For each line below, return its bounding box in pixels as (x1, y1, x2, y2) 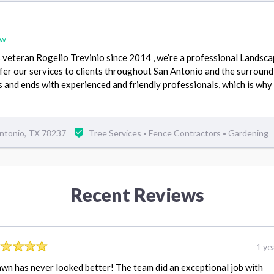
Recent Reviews (70, 183, 204, 206)
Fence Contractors (149, 127, 223, 138)
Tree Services (89, 127, 143, 138)
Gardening (228, 127, 268, 138)
